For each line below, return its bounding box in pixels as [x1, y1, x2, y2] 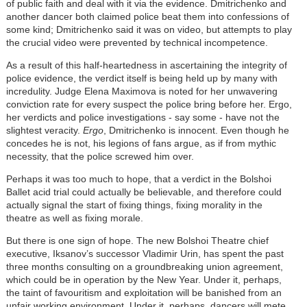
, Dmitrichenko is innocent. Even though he [103, 124, 289, 136]
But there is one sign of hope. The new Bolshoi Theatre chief [5, 234, 269, 246]
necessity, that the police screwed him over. [5, 150, 194, 162]
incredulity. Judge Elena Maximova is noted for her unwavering [5, 85, 278, 97]
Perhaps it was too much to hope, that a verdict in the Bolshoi [5, 173, 271, 184]
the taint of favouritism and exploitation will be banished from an [5, 286, 282, 298]
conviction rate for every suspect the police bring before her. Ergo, [5, 98, 292, 110]
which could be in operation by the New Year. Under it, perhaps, [5, 273, 282, 285]
